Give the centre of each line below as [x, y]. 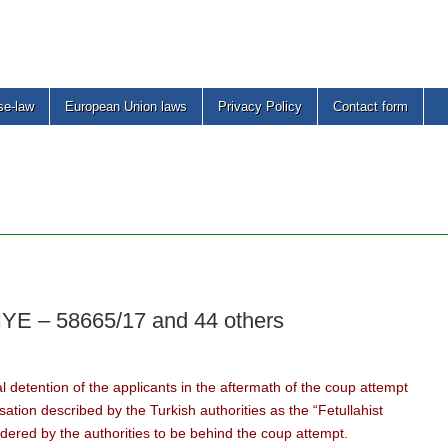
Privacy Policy [260, 106]
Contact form [370, 106]
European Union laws [126, 106]
